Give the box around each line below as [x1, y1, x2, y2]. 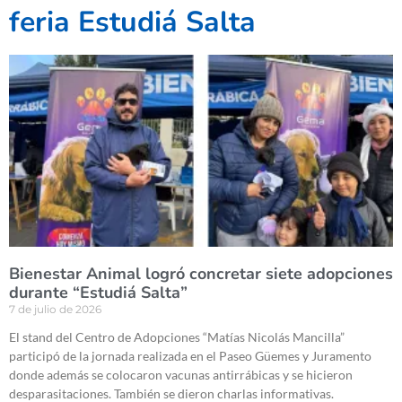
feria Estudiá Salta [9, 3, 256, 42]
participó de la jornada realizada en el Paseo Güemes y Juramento [9, 348, 371, 364]
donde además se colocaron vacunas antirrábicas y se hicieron [9, 367, 353, 383]
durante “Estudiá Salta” [9, 282, 188, 304]
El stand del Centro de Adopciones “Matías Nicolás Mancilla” [9, 329, 345, 345]
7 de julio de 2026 [9, 302, 101, 317]
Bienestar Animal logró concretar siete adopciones [9, 263, 393, 285]
